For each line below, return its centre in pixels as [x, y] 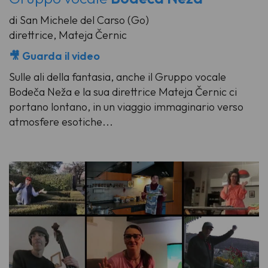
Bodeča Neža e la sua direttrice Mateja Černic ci [123, 92]
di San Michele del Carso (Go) [79, 20]
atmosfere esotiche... [61, 121]
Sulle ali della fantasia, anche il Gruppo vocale [118, 77]
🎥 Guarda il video [54, 56]
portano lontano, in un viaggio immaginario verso [126, 106]
